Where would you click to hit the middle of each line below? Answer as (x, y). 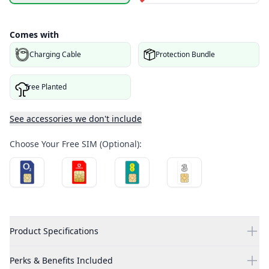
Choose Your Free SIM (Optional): (76, 144)
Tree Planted (46, 87)
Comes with (34, 35)
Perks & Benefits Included (61, 261)
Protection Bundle (185, 55)
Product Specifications (54, 231)
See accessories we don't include (76, 119)
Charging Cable (55, 55)
